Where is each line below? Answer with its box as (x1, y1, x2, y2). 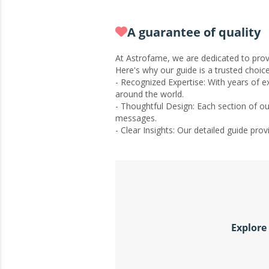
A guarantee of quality (127, 23, 261, 40)
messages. (115, 112, 157, 124)
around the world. (115, 88, 184, 100)
